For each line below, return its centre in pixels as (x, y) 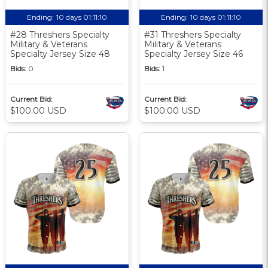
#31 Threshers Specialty (193, 34)
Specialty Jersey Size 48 (60, 54)
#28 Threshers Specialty (60, 34)
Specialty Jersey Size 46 (194, 54)
